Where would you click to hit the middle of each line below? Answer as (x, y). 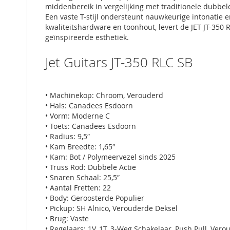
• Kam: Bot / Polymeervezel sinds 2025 (110, 157)
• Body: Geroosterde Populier (95, 198)
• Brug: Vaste (67, 218)
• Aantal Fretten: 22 (78, 187)
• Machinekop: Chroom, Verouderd (104, 95)
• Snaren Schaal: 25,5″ (82, 177)
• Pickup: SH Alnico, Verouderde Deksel (111, 208)
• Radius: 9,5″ (68, 136)
